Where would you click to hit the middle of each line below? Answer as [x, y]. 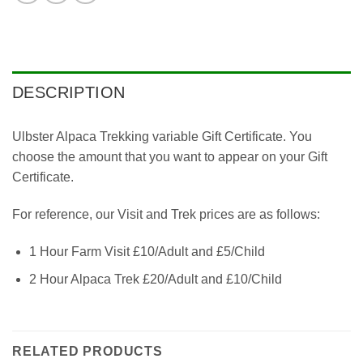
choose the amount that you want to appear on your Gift [170, 156]
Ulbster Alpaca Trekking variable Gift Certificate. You [162, 136]
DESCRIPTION [69, 92]
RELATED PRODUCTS [88, 351]
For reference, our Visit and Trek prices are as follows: [166, 214]
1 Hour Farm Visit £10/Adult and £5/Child [147, 251]
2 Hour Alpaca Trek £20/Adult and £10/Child [155, 280]
